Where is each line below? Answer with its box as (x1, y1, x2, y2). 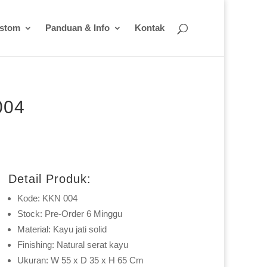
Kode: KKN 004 (17, 193, 77, 204)
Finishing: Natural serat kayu (17, 240, 128, 250)
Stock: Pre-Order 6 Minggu (17, 209, 122, 219)
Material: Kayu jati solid (17, 224, 107, 235)
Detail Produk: (8, 172, 91, 186)
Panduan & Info (45, 23, 110, 33)
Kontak (135, 23, 164, 33)
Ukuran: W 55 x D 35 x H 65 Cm (17, 255, 144, 266)
